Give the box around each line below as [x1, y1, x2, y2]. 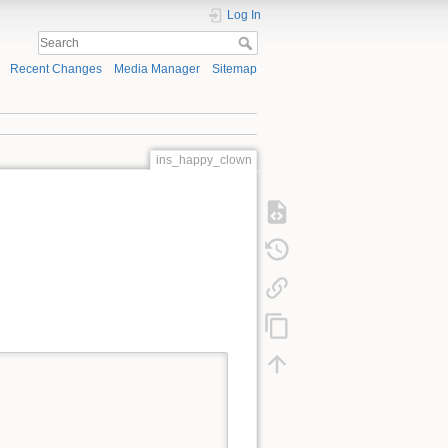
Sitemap [212, 62, 257, 77]
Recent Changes [9, 62, 102, 77]
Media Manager [113, 62, 200, 77]
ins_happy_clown [155, 152, 252, 167]
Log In [227, 8, 261, 22]
